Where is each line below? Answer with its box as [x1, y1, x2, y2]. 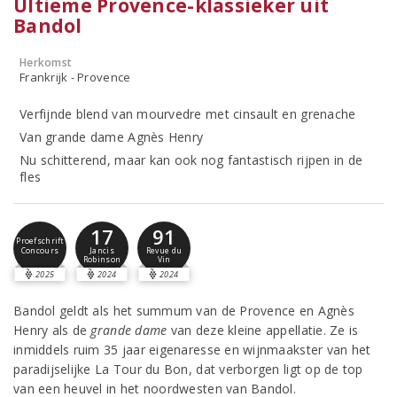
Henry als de [13, 322, 91, 339]
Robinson [82, 254, 121, 266]
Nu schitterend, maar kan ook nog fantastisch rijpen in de [19, 152, 363, 168]
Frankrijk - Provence [19, 69, 131, 85]
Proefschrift [16, 236, 64, 246]
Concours [20, 245, 59, 256]
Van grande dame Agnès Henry [19, 128, 204, 145]
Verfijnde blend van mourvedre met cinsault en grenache [19, 105, 356, 122]
